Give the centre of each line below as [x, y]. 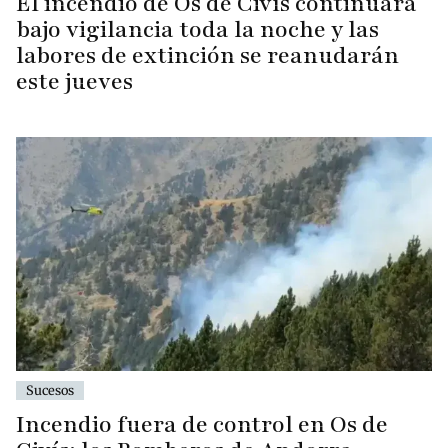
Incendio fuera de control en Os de [202, 424]
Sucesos [50, 389]
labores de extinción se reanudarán [207, 56]
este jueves [74, 82]
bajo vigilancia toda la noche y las [197, 30]
